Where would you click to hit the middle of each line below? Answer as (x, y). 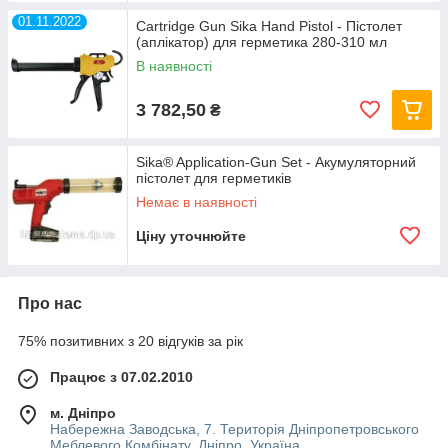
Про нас (50, 303)
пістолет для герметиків (213, 178)
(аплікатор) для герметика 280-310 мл (261, 42)
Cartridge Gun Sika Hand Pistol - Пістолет (269, 26)
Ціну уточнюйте (191, 236)
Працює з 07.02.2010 (121, 377)
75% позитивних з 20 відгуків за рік (130, 341)
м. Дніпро (83, 413)
